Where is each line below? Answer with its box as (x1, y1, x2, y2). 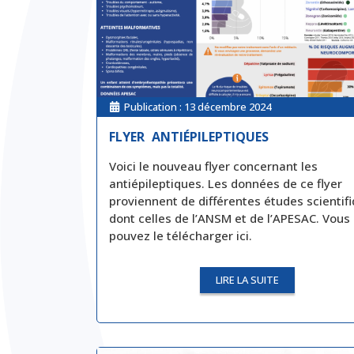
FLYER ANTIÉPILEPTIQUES (109, 127, 269, 145)
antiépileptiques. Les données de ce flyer (109, 175, 342, 191)
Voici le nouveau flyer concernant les (109, 157, 318, 174)
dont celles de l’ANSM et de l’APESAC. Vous (109, 209, 350, 226)
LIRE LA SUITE (215, 273, 279, 288)
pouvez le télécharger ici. (109, 227, 255, 243)
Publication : (124, 99, 184, 114)
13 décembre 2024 (184, 99, 271, 114)
